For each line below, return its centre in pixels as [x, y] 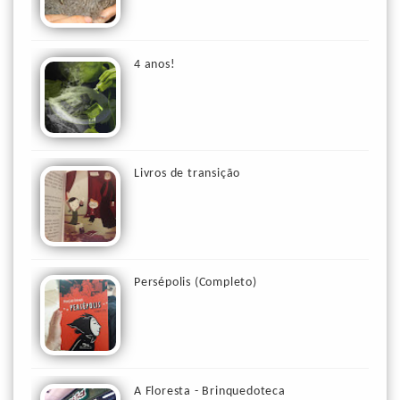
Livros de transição [187, 173]
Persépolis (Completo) [196, 282]
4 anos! [155, 64]
